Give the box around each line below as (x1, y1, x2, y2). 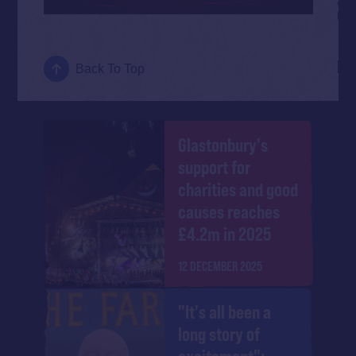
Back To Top (75, 62, 145, 76)
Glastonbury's (178, 133, 269, 156)
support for (178, 156, 251, 178)
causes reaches (178, 200, 281, 222)
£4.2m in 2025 (178, 222, 272, 245)
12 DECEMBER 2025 (178, 258, 263, 273)
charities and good (178, 178, 299, 200)
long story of (178, 323, 261, 346)
